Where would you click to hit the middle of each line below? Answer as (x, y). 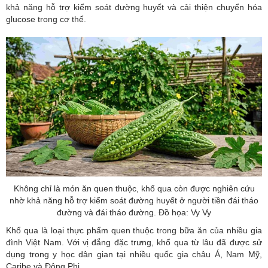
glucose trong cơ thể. (46, 19)
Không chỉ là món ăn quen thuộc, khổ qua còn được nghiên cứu (134, 189)
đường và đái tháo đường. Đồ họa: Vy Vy (134, 213)
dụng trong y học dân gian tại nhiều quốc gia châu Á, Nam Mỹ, (134, 255)
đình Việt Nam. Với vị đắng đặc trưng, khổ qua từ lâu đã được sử (134, 243)
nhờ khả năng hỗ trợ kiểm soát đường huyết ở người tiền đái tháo (134, 201)
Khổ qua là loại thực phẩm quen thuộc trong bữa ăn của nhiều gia (134, 231)
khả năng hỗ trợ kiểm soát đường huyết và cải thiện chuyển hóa (134, 7)
